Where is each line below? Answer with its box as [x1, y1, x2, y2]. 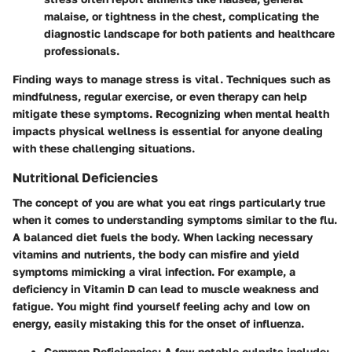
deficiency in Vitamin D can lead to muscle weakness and [13, 282, 319, 296]
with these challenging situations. [13, 141, 195, 156]
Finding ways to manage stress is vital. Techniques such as [13, 72, 331, 86]
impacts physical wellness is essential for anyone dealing [13, 124, 323, 138]
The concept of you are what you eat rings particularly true [13, 196, 325, 210]
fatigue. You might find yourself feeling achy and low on [13, 299, 310, 313]
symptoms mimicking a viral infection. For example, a [13, 265, 295, 279]
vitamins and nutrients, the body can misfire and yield [13, 247, 299, 262]
